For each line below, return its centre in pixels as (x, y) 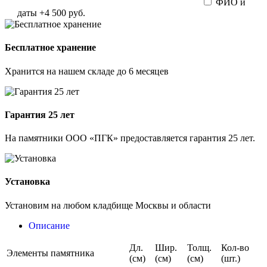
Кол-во (235, 247)
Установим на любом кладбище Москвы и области (108, 205)
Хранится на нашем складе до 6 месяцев (87, 71)
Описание (49, 225)
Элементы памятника (50, 253)
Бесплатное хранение (50, 48)
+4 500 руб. (62, 13)
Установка (27, 182)
